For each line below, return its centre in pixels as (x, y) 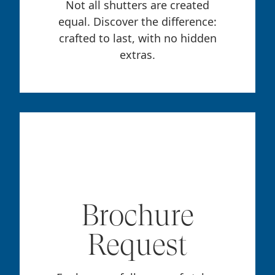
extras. (137, 55)
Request (137, 245)
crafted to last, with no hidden (137, 38)
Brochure (137, 215)
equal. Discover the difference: (137, 22)
